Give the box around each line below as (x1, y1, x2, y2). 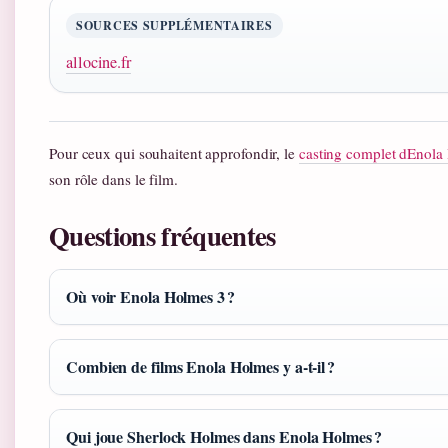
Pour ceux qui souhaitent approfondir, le (49, 143, 299, 164)
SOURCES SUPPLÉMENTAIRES (76, 17, 273, 35)
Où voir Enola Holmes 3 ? (66, 285, 235, 309)
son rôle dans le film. (49, 169, 178, 190)
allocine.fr (66, 51, 131, 74)
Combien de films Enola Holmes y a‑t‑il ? (66, 355, 335, 379)
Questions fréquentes (49, 216, 276, 256)
